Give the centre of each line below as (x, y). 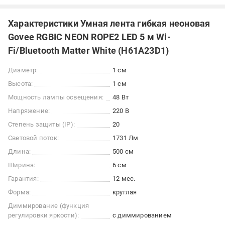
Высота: (21, 84)
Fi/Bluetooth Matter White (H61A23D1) (89, 50)
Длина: (20, 151)
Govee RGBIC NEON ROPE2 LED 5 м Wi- (89, 37)
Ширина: (22, 165)
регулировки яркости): (44, 215)
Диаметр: (23, 70)
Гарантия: (23, 179)
